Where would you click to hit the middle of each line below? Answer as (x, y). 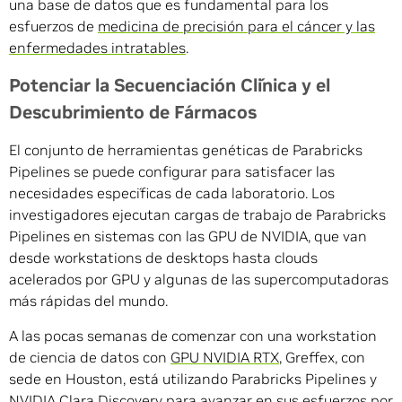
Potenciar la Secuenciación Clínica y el (170, 86)
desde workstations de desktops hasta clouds (163, 258)
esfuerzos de (53, 26)
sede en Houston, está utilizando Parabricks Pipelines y (193, 379)
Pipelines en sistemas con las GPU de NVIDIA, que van (188, 236)
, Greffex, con (322, 358)
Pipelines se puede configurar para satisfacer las (172, 172)
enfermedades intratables (97, 48)
